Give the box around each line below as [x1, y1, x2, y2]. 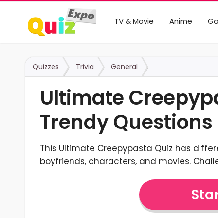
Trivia [76, 62, 94, 72]
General [111, 62, 138, 72]
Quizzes [33, 62, 59, 72]
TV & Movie [114, 16, 154, 26]
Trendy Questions [40, 109, 213, 136]
